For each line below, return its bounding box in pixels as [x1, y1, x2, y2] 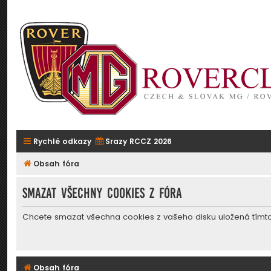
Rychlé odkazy [33, 136, 91, 146]
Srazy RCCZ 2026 [105, 136, 172, 146]
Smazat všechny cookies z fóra [22, 185, 182, 201]
